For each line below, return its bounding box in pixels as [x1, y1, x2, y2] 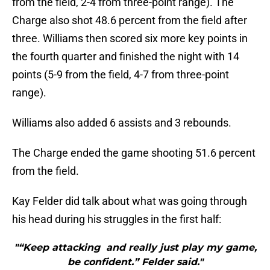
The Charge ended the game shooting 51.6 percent [12, 146, 256, 160]
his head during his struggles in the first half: [12, 213, 221, 226]
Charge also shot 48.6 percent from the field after [12, 14, 247, 27]
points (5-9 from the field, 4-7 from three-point [12, 68, 229, 81]
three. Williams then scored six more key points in [12, 32, 248, 45]
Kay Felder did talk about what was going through [12, 195, 247, 208]
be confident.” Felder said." [67, 256, 203, 268]
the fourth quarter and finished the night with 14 [12, 50, 239, 63]
